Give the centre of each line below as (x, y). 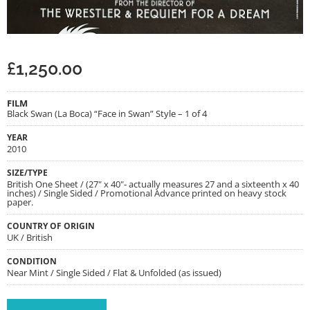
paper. (20, 202)
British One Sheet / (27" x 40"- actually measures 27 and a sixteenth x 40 (153, 184)
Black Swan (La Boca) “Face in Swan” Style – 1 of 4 (107, 114)
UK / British (30, 238)
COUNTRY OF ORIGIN (51, 226)
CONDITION (32, 261)
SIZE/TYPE (27, 173)
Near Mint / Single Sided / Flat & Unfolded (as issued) (114, 273)
